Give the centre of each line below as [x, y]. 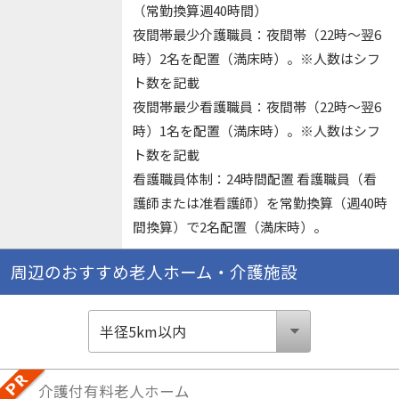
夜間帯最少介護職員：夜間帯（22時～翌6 [256, 35]
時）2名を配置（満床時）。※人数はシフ [256, 59]
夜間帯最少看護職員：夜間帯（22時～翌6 [256, 107]
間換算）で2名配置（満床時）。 [229, 227]
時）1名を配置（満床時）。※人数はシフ [256, 131]
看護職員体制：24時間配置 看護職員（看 [254, 179]
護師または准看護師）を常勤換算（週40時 [260, 203]
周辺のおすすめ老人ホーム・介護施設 [154, 271]
